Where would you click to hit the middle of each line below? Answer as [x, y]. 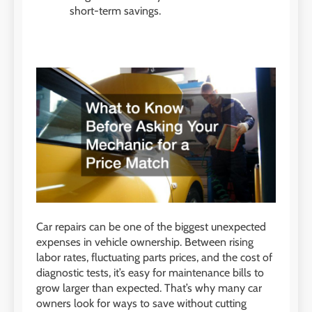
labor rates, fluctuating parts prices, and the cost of [154, 257]
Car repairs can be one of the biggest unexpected [151, 226]
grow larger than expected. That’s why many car [149, 288]
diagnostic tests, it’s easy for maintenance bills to [150, 272]
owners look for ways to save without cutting [141, 303]
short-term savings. [115, 11]
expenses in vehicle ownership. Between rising [145, 242]
